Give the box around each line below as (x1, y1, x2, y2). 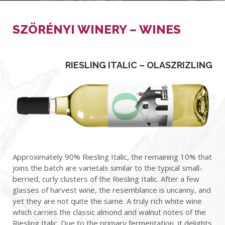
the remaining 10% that (129, 152, 212, 162)
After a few (159, 174, 199, 184)
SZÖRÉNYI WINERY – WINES (13, 22, 181, 37)
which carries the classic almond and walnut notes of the (13, 207, 206, 217)
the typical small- (144, 163, 202, 173)
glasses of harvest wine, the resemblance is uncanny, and (13, 185, 211, 195)
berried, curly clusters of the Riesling (13, 174, 141, 184)
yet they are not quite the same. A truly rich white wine (13, 196, 202, 206)
